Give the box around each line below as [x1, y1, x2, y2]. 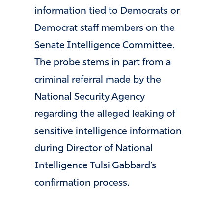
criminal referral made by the [34, 75, 161, 85]
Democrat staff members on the [34, 24, 175, 34]
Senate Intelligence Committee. [34, 41, 174, 51]
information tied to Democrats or [34, 6, 180, 17]
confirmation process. [34, 178, 129, 189]
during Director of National [34, 144, 153, 154]
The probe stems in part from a [34, 58, 171, 68]
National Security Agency [34, 92, 145, 103]
